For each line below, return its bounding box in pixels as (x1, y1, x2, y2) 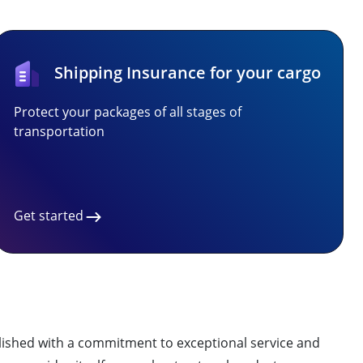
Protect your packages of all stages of (14, 103, 241, 121)
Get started (14, 207, 83, 224)
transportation (14, 122, 105, 140)
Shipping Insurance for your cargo (54, 62, 321, 83)
